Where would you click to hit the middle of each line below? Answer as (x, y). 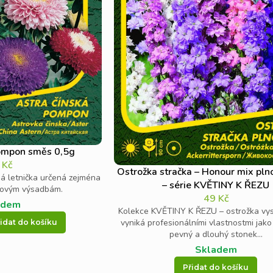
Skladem (216, 250)
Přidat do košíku (216, 267)
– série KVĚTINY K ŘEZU (216, 185)
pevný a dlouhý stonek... (216, 234)
